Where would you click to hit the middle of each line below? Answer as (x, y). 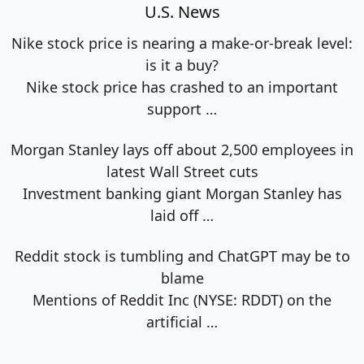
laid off (176, 216)
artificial (176, 322)
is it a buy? (182, 65)
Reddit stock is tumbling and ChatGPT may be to (182, 256)
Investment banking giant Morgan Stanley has (182, 194)
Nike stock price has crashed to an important (182, 87)
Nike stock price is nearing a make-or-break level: (182, 43)
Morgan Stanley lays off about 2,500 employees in (182, 150)
